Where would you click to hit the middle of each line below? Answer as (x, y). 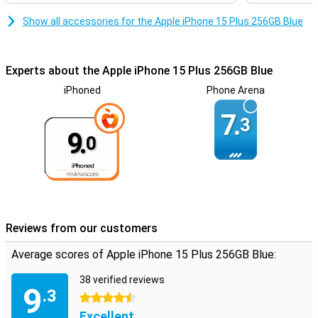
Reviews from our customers (82, 228)
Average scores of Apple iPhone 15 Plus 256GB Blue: (144, 254)
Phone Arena (236, 90)
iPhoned (82, 90)
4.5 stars (100, 298)
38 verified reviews (122, 280)
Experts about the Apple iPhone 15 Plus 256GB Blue (139, 71)
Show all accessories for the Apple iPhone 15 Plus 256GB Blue (163, 21)
